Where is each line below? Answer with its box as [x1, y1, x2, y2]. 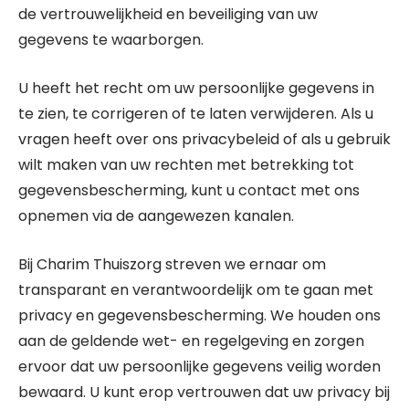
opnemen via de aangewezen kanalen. [18, 205, 294, 226]
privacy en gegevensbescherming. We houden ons [18, 305, 381, 326]
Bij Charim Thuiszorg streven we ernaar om [18, 254, 326, 275]
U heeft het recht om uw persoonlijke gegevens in [18, 78, 374, 99]
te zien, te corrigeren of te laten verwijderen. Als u [18, 103, 373, 124]
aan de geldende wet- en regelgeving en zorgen [18, 330, 364, 351]
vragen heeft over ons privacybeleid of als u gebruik [18, 129, 391, 150]
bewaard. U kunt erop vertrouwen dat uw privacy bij [18, 382, 390, 403]
